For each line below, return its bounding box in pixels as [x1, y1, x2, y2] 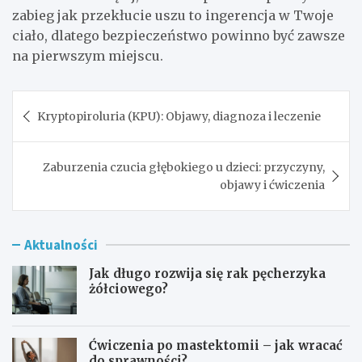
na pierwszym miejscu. [12, 48, 163, 65]
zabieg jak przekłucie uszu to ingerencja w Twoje [12, 7, 334, 24]
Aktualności [24, 236, 98, 255]
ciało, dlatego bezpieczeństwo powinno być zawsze [12, 27, 345, 44]
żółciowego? [89, 281, 168, 297]
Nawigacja [11, 90, 116, 116]
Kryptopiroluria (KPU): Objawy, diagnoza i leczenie [37, 109, 321, 124]
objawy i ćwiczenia [220, 178, 325, 193]
